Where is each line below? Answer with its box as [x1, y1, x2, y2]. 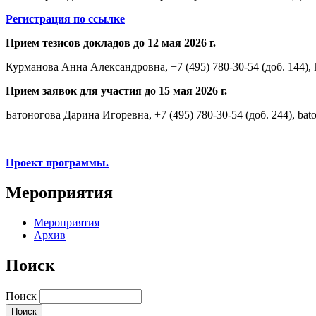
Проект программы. [6, 157, 109, 169]
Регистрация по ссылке [6, 13, 125, 25]
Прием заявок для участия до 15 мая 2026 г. [6, 85, 227, 97]
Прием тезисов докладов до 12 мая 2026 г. [6, 37, 216, 49]
